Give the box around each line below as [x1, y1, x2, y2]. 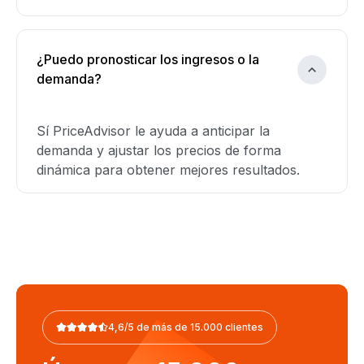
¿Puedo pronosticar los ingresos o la [37, 51, 259, 67]
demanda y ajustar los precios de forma [37, 142, 281, 158]
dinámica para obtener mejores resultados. [37, 162, 300, 178]
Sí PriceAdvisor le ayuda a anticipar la [37, 123, 270, 139]
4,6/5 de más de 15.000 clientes [108, 321, 263, 333]
